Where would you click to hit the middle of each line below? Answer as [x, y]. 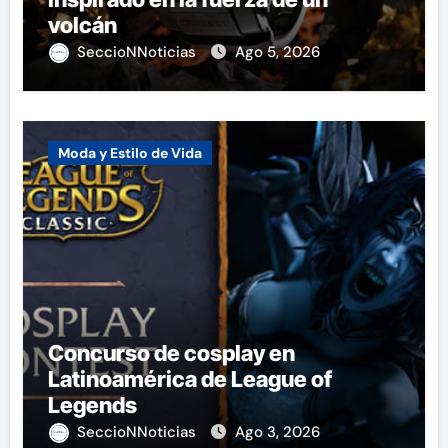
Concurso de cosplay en [171, 352]
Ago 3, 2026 [277, 431]
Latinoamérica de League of [189, 378]
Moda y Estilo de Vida [129, 152]
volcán [82, 24]
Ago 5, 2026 [277, 51]
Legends [92, 404]
